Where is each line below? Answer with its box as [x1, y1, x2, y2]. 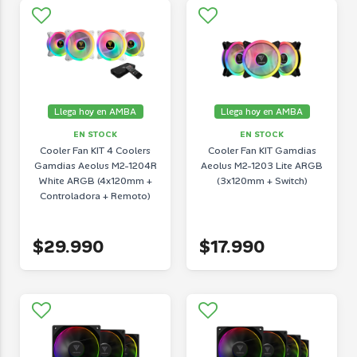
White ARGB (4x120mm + [38, 174, 152, 187]
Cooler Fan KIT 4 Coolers [40, 143, 151, 157]
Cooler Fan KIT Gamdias [207, 143, 316, 157]
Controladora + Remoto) [40, 189, 151, 202]
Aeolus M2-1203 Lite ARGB [201, 159, 323, 172]
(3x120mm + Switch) [216, 174, 308, 187]
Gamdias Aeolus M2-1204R [33, 159, 157, 172]
